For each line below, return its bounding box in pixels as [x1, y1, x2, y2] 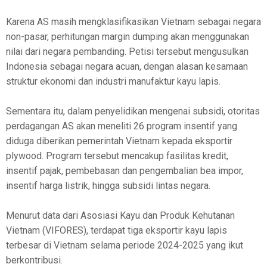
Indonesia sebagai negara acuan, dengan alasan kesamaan [6, 61, 248, 73]
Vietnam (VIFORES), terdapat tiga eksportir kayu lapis [6, 225, 227, 237]
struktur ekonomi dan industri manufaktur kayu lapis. [6, 76, 221, 88]
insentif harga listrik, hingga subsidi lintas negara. [6, 180, 210, 192]
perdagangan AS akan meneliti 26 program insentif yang [6, 120, 237, 132]
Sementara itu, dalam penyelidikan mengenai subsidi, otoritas [6, 105, 260, 117]
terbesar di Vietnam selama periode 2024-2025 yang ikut [6, 240, 243, 252]
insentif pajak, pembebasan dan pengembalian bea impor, [6, 165, 243, 177]
